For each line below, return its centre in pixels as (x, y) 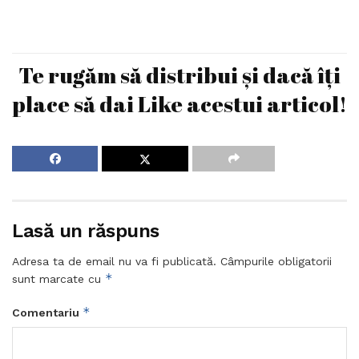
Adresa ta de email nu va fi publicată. (114, 262)
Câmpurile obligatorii (276, 262)
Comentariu (47, 313)
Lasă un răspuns (86, 231)
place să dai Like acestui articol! (179, 103)
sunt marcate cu (58, 279)
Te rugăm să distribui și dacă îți (179, 75)
